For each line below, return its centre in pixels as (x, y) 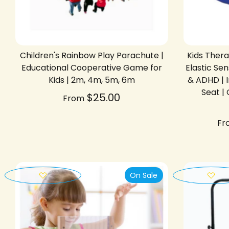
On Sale (144, 175)
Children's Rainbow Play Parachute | (91, 55)
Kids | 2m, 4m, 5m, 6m (91, 80)
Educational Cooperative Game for (91, 68)
